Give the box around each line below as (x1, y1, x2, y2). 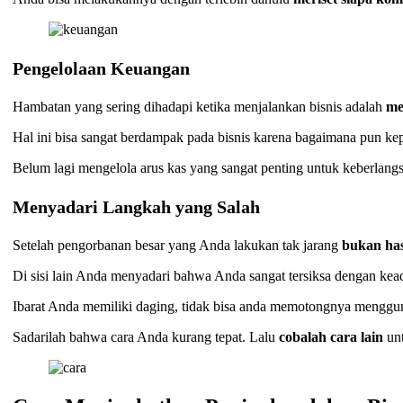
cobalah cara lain (279, 329, 384, 345)
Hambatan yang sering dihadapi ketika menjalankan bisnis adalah (13, 99, 387, 115)
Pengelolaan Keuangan (13, 58, 191, 79)
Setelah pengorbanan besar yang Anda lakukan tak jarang (13, 237, 343, 254)
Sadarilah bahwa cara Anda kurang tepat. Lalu (13, 329, 280, 345)
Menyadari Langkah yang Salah (13, 197, 261, 218)
